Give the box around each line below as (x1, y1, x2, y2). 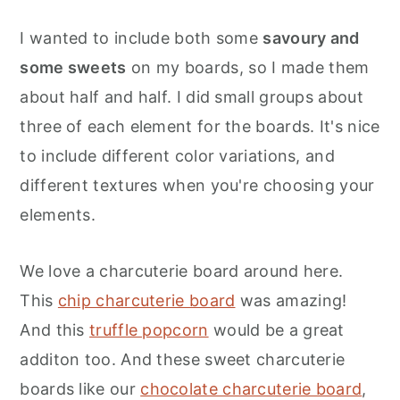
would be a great (208, 320, 345, 339)
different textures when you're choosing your (20, 175, 375, 195)
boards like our (20, 379, 141, 398)
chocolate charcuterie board (140, 379, 362, 398)
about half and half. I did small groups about (20, 87, 363, 106)
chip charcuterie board (57, 290, 236, 310)
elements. (20, 204, 96, 224)
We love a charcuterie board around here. (20, 261, 344, 280)
